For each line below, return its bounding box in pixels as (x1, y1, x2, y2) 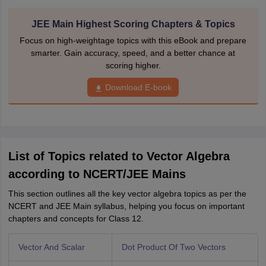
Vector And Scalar (18, 242, 85, 252)
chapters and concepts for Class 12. (8, 214, 144, 224)
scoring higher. (105, 61, 161, 71)
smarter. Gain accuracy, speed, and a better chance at (31, 48, 235, 58)
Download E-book (105, 83, 172, 93)
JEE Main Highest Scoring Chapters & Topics (31, 19, 235, 30)
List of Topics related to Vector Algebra (8, 150, 230, 163)
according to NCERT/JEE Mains (8, 167, 186, 181)
